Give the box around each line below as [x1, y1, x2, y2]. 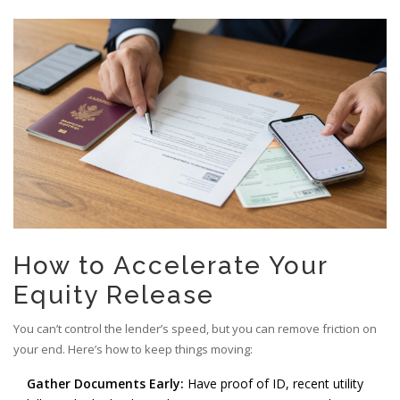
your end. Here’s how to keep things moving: [13, 341, 253, 358]
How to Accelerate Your [13, 251, 328, 281]
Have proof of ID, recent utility [184, 375, 363, 393]
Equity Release [13, 280, 214, 311]
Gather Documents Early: [27, 375, 184, 393]
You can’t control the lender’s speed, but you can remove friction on [13, 321, 377, 337]
